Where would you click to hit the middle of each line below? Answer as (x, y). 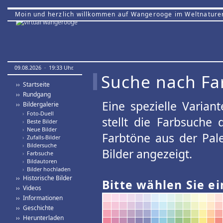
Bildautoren (41, 161)
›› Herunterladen (40, 218)
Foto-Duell (39, 113)
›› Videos (29, 188)
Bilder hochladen (47, 169)
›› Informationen (39, 198)
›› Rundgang (33, 94)
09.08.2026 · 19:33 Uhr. (44, 67)
